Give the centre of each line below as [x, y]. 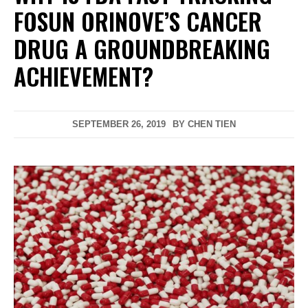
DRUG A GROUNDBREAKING [142, 48]
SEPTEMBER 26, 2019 [119, 124]
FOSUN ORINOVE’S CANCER [138, 21]
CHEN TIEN [212, 124]
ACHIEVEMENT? [84, 76]
